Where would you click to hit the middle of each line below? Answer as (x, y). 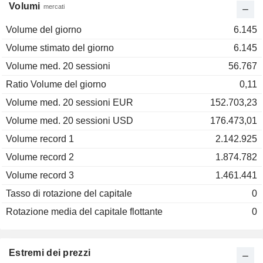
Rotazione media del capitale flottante (84, 212)
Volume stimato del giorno (60, 48)
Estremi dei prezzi (50, 253)
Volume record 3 (40, 176)
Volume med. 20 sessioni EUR (70, 103)
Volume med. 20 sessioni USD (70, 121)
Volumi (25, 6)
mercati (54, 7)
